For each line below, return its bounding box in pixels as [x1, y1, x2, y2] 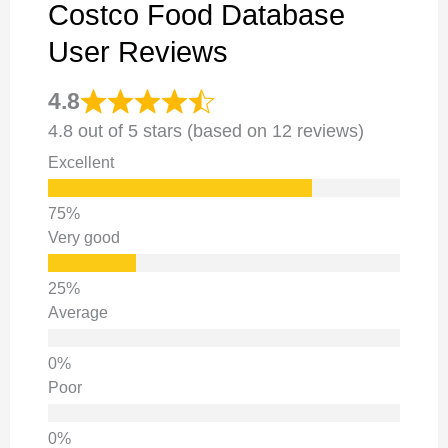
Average [47, 303, 108, 321]
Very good [47, 228, 120, 246]
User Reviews [47, 35, 228, 68]
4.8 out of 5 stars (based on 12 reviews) [47, 120, 364, 141]
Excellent [47, 153, 114, 171]
